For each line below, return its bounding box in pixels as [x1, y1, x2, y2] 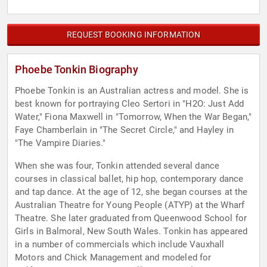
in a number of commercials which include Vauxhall [15, 239, 225, 250]
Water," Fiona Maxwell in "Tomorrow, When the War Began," [15, 111, 252, 123]
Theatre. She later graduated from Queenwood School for [15, 213, 247, 224]
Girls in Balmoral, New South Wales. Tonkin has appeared [15, 226, 248, 237]
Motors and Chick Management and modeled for [15, 252, 212, 263]
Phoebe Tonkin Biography [15, 63, 138, 76]
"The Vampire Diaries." [15, 138, 106, 149]
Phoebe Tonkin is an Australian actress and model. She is [15, 85, 249, 97]
